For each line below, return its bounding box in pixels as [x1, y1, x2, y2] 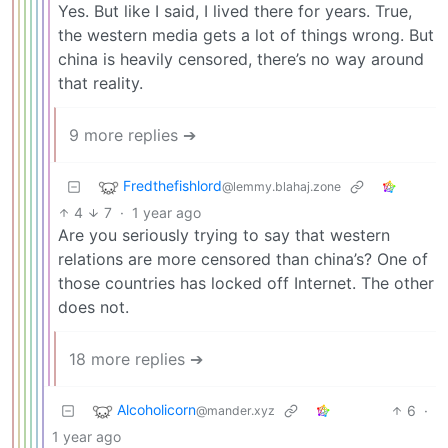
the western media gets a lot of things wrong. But [58, 24, 434, 45]
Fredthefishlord [123, 176, 222, 194]
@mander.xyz [196, 402, 275, 418]
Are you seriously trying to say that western [58, 224, 390, 245]
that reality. [58, 72, 143, 93]
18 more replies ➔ [69, 348, 203, 369]
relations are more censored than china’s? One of [58, 248, 428, 269]
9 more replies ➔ [69, 124, 196, 145]
